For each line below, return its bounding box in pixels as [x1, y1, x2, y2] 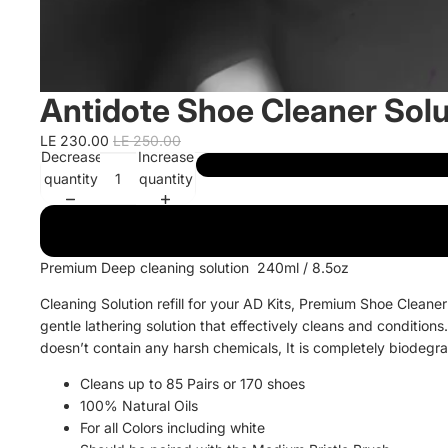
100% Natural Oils [80, 396, 198, 414]
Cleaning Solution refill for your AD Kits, [40, 294, 299, 312]
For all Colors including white [80, 418, 265, 436]
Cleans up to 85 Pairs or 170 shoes [80, 374, 305, 392]
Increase [137, 147, 194, 165]
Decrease [41, 147, 103, 165]
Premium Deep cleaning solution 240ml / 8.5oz [40, 258, 349, 276]
